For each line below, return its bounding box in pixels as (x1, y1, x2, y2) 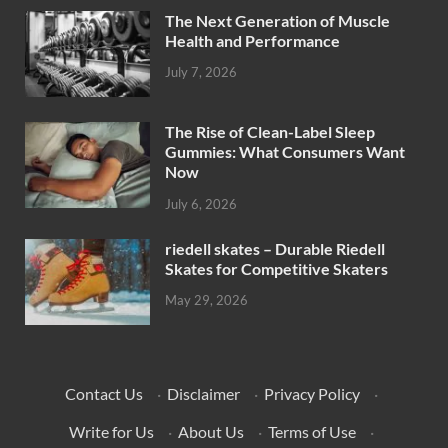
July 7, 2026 (165, 64, 237, 81)
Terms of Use (267, 421, 356, 441)
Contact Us (64, 383, 143, 403)
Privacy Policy (263, 383, 360, 403)
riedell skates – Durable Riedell (165, 238, 385, 258)
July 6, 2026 (165, 195, 237, 212)
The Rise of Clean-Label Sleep (165, 121, 375, 141)
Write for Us (68, 421, 154, 441)
